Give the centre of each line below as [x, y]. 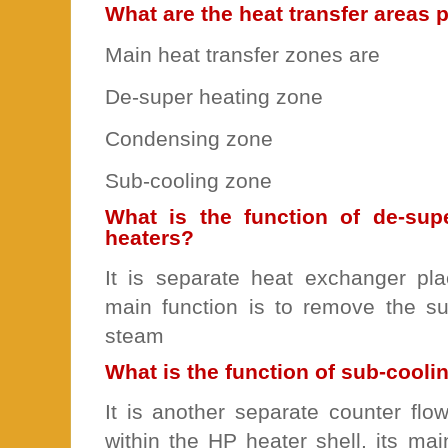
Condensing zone [189, 138]
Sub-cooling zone [188, 180]
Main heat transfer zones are [242, 54]
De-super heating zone [214, 96]
